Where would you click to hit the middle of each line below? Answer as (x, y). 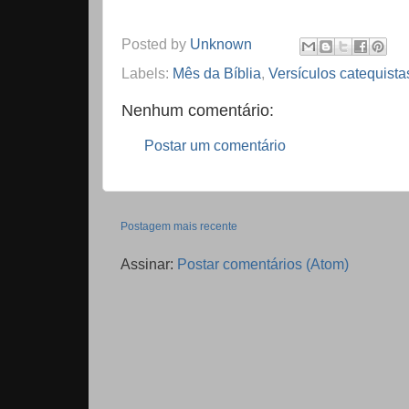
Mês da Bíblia (217, 73)
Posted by (156, 44)
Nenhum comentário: (198, 110)
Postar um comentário (215, 145)
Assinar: (149, 264)
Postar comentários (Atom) (263, 264)
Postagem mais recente (179, 227)
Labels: (147, 73)
